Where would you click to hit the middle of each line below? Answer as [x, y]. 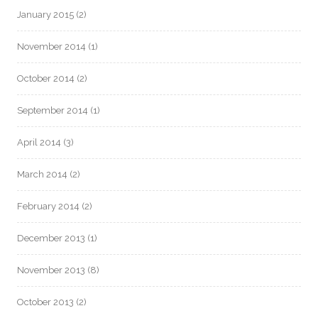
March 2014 [42, 174]
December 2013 [51, 238]
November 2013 [51, 270]
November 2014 [51, 46]
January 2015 [45, 15]
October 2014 [46, 78]
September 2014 [53, 110]
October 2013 [45, 302]
